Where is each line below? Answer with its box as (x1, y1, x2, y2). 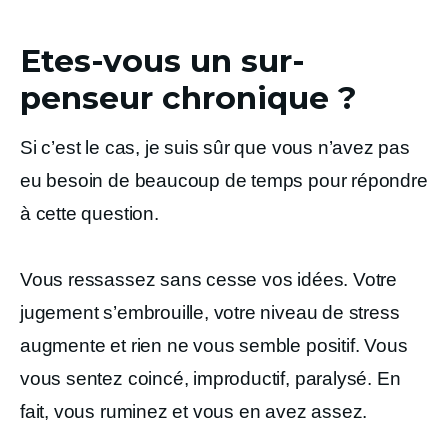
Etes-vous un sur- (20, 41, 305, 80)
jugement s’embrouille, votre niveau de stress (20, 302, 400, 323)
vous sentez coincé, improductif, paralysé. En (20, 368, 401, 389)
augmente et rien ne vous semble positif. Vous (20, 335, 408, 356)
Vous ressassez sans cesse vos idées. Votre (20, 269, 398, 290)
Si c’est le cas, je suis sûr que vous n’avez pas (20, 137, 410, 158)
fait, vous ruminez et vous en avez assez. (20, 401, 368, 422)
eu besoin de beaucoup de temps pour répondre (20, 170, 428, 191)
